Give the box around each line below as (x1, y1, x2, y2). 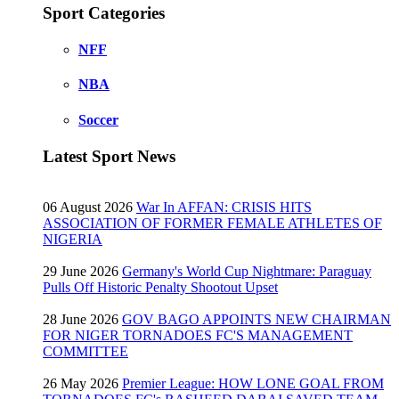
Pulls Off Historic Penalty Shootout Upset (43, 279, 278, 295)
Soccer (78, 111, 118, 127)
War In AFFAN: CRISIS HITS (136, 199, 312, 215)
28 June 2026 (43, 311, 118, 327)
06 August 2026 (43, 199, 133, 215)
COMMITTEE (43, 343, 128, 359)
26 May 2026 (43, 375, 118, 391)
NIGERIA (43, 231, 102, 247)
